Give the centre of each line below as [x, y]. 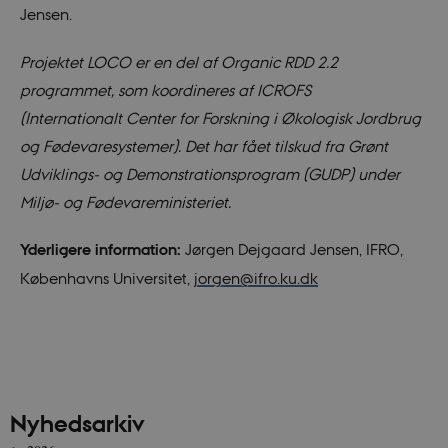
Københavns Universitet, [106, 278]
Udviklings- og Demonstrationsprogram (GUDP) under [209, 173]
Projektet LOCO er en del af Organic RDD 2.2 [178, 61]
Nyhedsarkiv [77, 422]
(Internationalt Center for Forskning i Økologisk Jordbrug [220, 117]
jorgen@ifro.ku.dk [255, 278]
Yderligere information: [100, 250]
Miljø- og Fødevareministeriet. [125, 201]
